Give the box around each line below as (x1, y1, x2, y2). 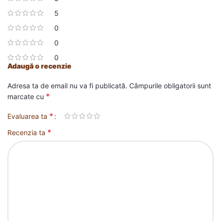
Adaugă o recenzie (7, 61, 72, 70)
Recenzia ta (7, 128, 47, 137)
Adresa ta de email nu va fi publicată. (7, 81, 127, 90)
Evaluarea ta (7, 111, 49, 120)
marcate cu (7, 92, 46, 101)
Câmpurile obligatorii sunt (129, 81, 211, 90)
